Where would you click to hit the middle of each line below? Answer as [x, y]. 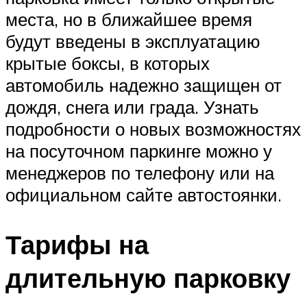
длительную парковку [148, 278]
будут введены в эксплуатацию [133, 41]
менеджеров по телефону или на [140, 173]
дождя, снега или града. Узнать [132, 107]
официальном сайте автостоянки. [144, 195]
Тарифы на [77, 245]
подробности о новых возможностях [153, 129]
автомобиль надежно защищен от [144, 85]
